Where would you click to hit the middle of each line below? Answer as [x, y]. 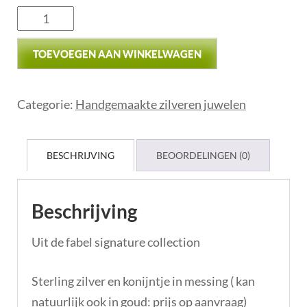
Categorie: [46, 104]
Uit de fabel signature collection [116, 242]
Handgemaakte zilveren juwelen [161, 104]
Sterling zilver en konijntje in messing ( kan [143, 281]
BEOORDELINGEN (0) [203, 155]
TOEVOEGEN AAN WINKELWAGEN [117, 53]
